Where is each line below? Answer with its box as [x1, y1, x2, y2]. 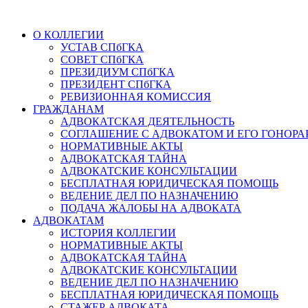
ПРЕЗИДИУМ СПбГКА [60, 66, 175, 78]
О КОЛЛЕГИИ [33, 29, 104, 41]
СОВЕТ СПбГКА [60, 54, 144, 65]
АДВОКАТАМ [33, 214, 104, 226]
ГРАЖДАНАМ [33, 103, 104, 115]
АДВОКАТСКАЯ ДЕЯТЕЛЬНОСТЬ [60, 115, 234, 127]
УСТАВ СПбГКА [60, 41, 144, 53]
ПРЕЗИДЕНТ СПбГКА [60, 78, 171, 90]
